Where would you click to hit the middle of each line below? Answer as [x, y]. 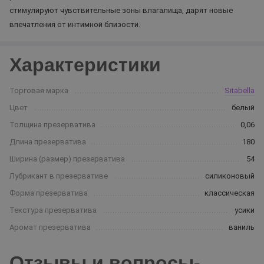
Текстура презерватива [53, 210]
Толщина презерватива [52, 125]
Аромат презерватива [50, 227]
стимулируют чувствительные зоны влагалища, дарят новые [121, 10]
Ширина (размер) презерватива [67, 159]
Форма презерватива [49, 193]
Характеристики [85, 65]
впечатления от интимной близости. [75, 24]
